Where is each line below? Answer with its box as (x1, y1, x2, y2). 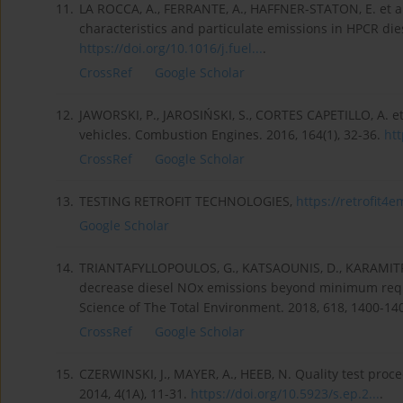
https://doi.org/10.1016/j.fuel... (79, 40, 263, 58)
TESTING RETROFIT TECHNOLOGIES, (79, 193, 296, 210)
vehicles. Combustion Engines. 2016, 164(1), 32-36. (79, 126, 384, 144)
